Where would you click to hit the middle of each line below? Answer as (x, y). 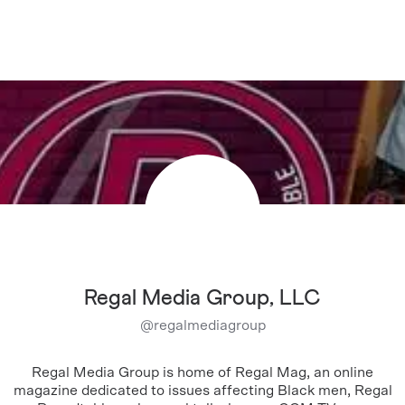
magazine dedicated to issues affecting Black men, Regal (202, 391)
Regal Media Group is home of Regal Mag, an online (202, 372)
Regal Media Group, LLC (202, 298)
